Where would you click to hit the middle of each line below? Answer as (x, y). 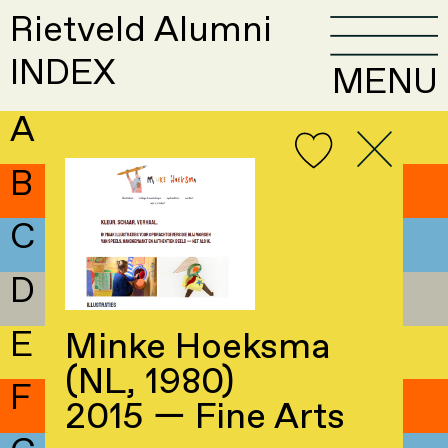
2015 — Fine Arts (204, 418)
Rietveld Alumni (141, 31)
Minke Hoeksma (197, 348)
